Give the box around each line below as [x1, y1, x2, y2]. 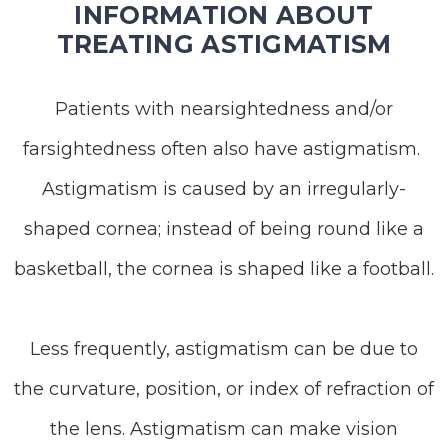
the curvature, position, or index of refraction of [14, 378, 434, 400]
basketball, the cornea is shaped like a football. [14, 258, 434, 280]
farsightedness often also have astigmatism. [23, 138, 425, 160]
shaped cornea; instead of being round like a [24, 218, 424, 240]
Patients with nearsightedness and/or [55, 98, 393, 120]
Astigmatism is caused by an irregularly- [42, 178, 406, 200]
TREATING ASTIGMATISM [56, 29, 392, 59]
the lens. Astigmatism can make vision [50, 418, 398, 440]
